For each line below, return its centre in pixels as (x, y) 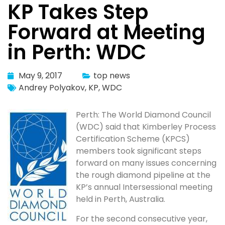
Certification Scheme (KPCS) (133, 139)
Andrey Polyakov (52, 88)
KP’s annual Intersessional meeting (144, 187)
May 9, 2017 (40, 76)
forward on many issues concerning (146, 163)
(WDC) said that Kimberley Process (146, 127)
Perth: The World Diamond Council (143, 115)
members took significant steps (139, 151)
